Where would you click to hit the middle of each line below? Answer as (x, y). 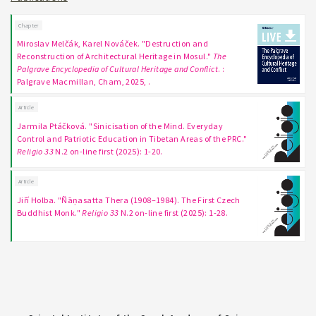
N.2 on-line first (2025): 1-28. (174, 212)
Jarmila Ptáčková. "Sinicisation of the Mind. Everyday (120, 126)
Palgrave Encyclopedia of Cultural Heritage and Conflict (117, 69)
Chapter (29, 25)
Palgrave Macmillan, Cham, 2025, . (84, 82)
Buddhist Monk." (50, 212)
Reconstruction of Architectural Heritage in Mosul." (115, 56)
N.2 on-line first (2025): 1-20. (108, 151)
